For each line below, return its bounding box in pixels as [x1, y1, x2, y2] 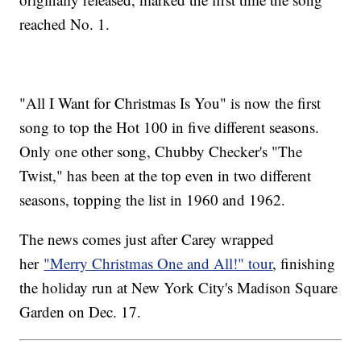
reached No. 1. [19, 14, 110, 35]
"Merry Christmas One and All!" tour [44, 253, 273, 274]
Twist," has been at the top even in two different [19, 165, 312, 186]
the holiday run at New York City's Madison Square [19, 277, 338, 298]
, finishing [272, 253, 336, 274]
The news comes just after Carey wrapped [19, 229, 275, 250]
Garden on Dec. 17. [19, 301, 142, 322]
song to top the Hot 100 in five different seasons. [19, 117, 320, 138]
